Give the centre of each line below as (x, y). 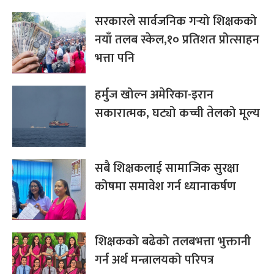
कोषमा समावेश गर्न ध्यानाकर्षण (165, 186)
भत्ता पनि (115, 58)
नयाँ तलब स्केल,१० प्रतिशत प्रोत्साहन (177, 39)
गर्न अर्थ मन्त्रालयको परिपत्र (154, 260)
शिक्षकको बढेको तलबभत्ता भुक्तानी (173, 241)
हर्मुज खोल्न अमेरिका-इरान (154, 94)
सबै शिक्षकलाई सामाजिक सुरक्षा (167, 168)
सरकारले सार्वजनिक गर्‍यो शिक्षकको (176, 21)
